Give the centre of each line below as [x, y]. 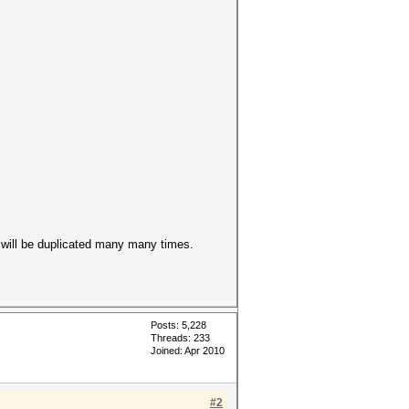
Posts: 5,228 [178, 325]
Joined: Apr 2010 [188, 351]
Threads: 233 [180, 338]
